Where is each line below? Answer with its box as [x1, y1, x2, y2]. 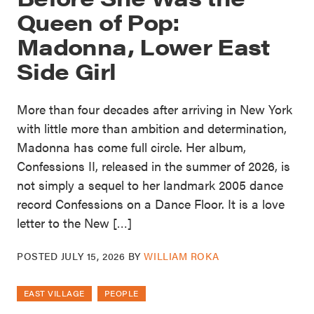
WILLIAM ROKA [144, 249, 219, 264]
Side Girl [17, 55, 116, 87]
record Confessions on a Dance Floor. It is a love [17, 195, 285, 213]
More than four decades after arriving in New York [17, 100, 292, 118]
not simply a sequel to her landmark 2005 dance [17, 176, 283, 194]
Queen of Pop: [17, 6, 180, 38]
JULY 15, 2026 [60, 249, 125, 264]
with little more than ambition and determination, [17, 119, 287, 137]
